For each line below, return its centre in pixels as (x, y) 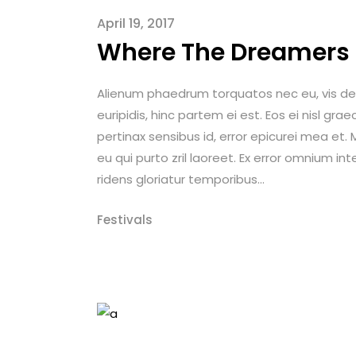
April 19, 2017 (136, 24)
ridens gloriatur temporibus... (181, 180)
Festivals (125, 220)
